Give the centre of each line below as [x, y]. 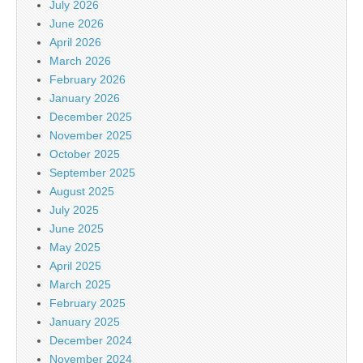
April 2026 [75, 42]
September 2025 [92, 172]
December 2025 [91, 116]
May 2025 [75, 247]
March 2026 [80, 60]
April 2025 [75, 265]
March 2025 [80, 284]
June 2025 [77, 228]
